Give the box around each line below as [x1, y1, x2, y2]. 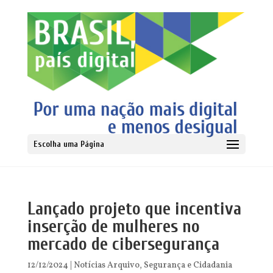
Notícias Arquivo [73, 260, 140, 271]
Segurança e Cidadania [143, 260, 232, 271]
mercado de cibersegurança [27, 234, 219, 255]
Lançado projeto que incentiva [27, 199, 241, 219]
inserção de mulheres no [27, 216, 200, 237]
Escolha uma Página [33, 139, 104, 149]
